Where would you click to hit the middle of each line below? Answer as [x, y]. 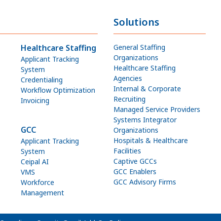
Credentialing [42, 80]
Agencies [128, 78]
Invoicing [35, 100]
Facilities [128, 151]
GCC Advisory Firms [145, 182]
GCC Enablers [135, 171]
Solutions [137, 22]
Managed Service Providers [157, 109]
